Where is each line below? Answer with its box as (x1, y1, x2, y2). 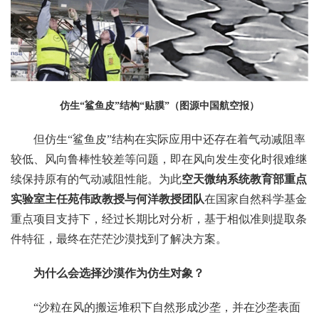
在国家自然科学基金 (204, 192, 307, 205)
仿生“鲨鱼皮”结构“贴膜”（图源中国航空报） (60, 100, 259, 111)
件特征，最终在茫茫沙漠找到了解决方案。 (11, 232, 227, 245)
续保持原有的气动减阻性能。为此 (11, 172, 182, 185)
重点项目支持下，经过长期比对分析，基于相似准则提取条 (11, 212, 307, 225)
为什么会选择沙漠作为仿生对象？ (33, 266, 204, 279)
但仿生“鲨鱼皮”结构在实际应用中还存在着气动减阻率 (33, 132, 305, 145)
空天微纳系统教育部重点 (182, 172, 307, 185)
